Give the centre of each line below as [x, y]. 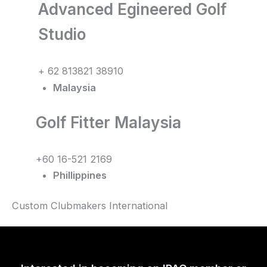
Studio [62, 35]
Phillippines [80, 175]
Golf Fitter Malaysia [108, 123]
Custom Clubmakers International [90, 206]
